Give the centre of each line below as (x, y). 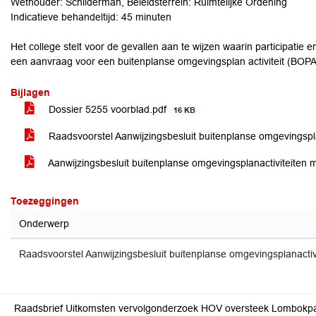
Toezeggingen (45, 201)
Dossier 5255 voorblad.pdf (108, 109)
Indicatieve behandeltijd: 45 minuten (91, 17)
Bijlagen (30, 92)
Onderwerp (44, 224)
